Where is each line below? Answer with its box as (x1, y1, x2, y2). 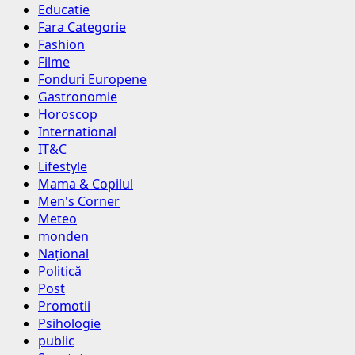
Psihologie (38, 315, 101, 333)
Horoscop (38, 105, 97, 124)
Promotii (38, 297, 90, 315)
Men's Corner (38, 193, 120, 211)
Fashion (38, 36, 85, 54)
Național (38, 245, 89, 263)
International (38, 123, 116, 141)
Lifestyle (38, 158, 87, 176)
